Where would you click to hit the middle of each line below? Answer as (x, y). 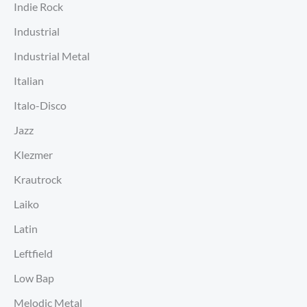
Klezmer (33, 155)
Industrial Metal (52, 56)
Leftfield (33, 254)
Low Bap (34, 278)
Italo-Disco (40, 106)
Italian (29, 81)
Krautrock (38, 180)
